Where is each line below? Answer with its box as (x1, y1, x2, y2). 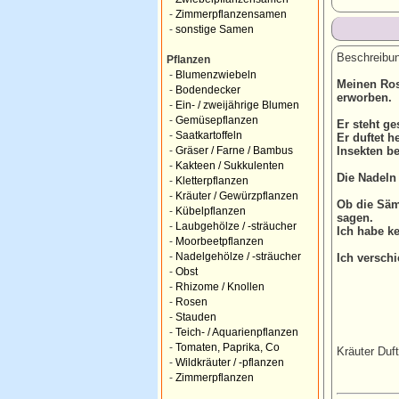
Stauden (175, 312, 216, 322)
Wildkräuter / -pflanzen (175, 357, 284, 368)
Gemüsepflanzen (175, 115, 258, 126)
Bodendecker (175, 85, 240, 95)
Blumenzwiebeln (175, 69, 256, 80)
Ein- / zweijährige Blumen (175, 100, 299, 110)
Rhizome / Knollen (175, 281, 265, 292)
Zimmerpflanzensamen (175, 9, 287, 20)
